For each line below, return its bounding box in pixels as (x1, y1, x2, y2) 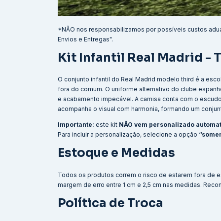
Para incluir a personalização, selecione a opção (58, 131, 199, 139)
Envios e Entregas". (58, 35, 113, 43)
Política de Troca (58, 196, 163, 211)
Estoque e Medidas (58, 146, 175, 161)
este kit (94, 121, 119, 129)
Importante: (58, 121, 94, 129)
